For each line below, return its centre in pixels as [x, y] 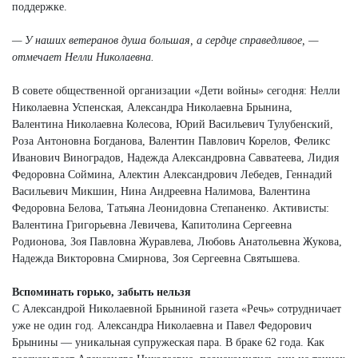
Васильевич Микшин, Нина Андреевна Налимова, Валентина [161, 191]
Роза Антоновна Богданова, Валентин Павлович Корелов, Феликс [171, 141]
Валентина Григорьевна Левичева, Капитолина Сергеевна [152, 225]
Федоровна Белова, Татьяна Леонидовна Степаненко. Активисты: [171, 208]
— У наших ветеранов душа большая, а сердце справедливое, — [165, 40]
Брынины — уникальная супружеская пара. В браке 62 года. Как [168, 342]
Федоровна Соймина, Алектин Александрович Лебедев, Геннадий [172, 174]
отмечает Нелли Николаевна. [83, 57]
